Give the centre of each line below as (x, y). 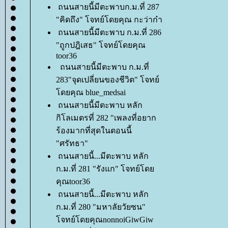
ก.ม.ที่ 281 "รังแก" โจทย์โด (105, 169)
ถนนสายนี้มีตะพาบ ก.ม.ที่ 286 (110, 32)
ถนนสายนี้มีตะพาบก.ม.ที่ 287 (109, 7)
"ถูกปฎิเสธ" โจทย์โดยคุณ (101, 45)
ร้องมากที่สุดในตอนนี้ (94, 131)
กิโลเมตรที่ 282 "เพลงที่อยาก (106, 118)
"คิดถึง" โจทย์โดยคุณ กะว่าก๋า (109, 20)
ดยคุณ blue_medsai (91, 92)
